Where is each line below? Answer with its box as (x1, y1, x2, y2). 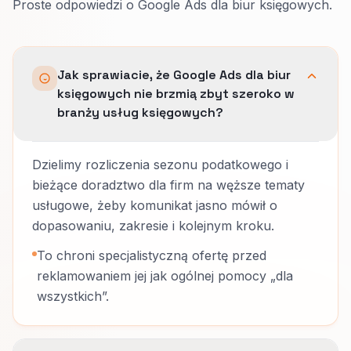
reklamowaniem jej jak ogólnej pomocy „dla (37, 268, 293, 284)
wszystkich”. (37, 288, 109, 304)
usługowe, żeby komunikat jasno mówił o (32, 197, 277, 213)
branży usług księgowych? (57, 104, 223, 121)
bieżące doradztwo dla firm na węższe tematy (32, 177, 305, 193)
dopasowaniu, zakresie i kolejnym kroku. (32, 218, 274, 233)
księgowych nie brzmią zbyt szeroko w (57, 85, 295, 102)
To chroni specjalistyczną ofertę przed (37, 248, 266, 263)
